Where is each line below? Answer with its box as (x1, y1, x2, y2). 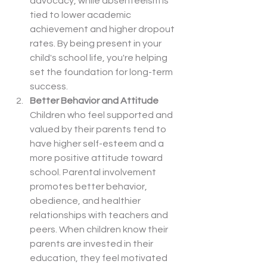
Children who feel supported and (30, 110, 175, 120)
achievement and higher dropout (30, 24, 176, 35)
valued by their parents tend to (30, 125, 168, 135)
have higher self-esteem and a (30, 139, 166, 149)
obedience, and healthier (30, 196, 142, 206)
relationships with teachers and (30, 210, 170, 221)
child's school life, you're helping (30, 53, 169, 63)
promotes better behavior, (30, 182, 149, 192)
